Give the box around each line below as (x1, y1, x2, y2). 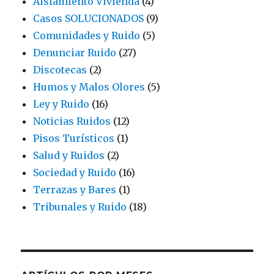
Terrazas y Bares (33, 183, 117, 196)
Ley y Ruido (33, 98, 90, 111)
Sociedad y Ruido (33, 166, 117, 179)
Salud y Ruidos (33, 149, 105, 162)
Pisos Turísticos (33, 132, 115, 145)
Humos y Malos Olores (33, 81, 146, 94)
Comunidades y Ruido (33, 29, 141, 42)
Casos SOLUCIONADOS (33, 12, 144, 25)
